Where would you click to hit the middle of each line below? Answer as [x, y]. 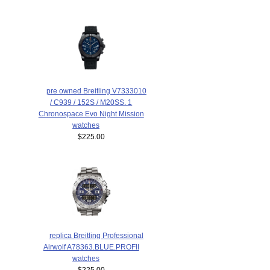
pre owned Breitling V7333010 [96, 91]
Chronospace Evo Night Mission [91, 114]
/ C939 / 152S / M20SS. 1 [91, 102]
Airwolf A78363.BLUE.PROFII [91, 246]
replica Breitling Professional [96, 235]
